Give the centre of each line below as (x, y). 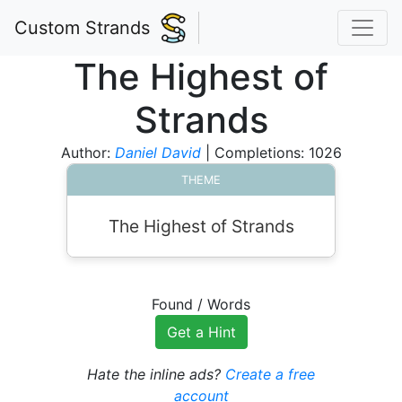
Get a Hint (201, 332)
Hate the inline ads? (156, 374)
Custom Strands (82, 28)
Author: (87, 153)
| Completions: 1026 (271, 153)
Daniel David (157, 153)
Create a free (270, 374)
